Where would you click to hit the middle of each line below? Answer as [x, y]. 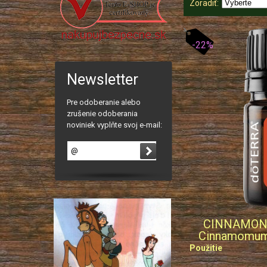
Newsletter [103, 80]
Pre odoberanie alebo [104, 103]
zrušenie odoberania [102, 114]
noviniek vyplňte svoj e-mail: [114, 125]
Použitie [206, 248]
